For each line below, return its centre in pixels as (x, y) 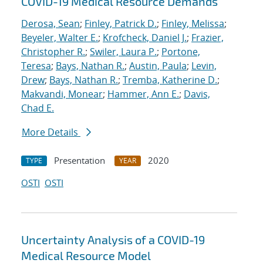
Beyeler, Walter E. (60, 38)
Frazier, (208, 38)
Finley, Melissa (193, 24)
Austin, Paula (158, 66)
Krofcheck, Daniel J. (145, 38)
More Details (51, 132)
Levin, (204, 66)
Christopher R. (53, 52)
